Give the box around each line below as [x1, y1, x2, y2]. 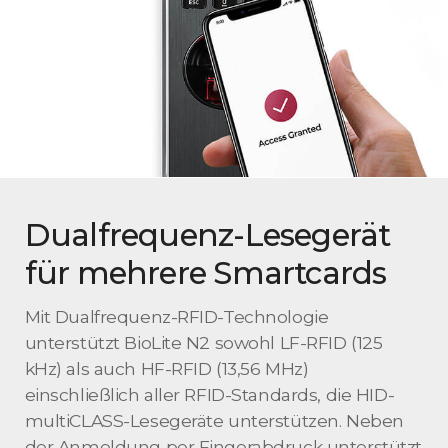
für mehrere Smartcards [24, 253, 387, 292]
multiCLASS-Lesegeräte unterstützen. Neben [24, 409, 404, 431]
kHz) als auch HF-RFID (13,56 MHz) [24, 357, 309, 379]
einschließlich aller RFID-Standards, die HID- [24, 383, 395, 405]
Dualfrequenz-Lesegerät [24, 215, 391, 254]
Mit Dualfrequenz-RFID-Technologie [24, 305, 329, 327]
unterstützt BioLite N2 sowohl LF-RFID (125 [24, 331, 383, 353]
